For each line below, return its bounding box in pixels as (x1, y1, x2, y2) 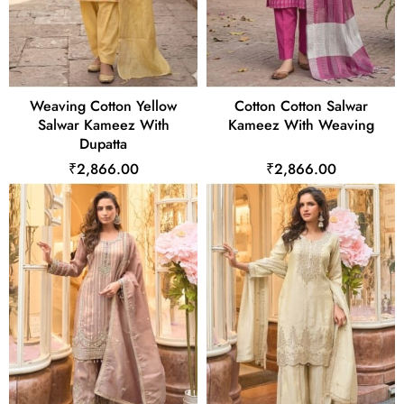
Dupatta (79, 133, 127, 155)
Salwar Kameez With (37, 115, 170, 136)
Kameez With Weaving (227, 115, 374, 136)
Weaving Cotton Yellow (30, 96, 177, 117)
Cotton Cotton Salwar (234, 96, 368, 117)
